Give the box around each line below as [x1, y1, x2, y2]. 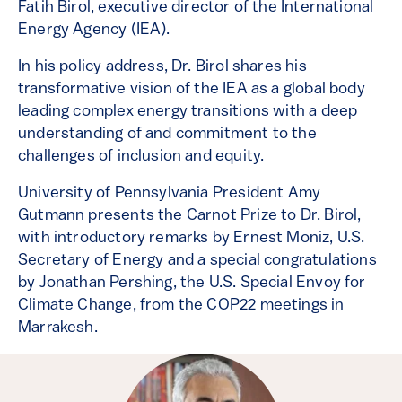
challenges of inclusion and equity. [18, 148, 265, 165]
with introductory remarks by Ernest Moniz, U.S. [18, 230, 365, 247]
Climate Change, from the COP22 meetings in [18, 297, 345, 314]
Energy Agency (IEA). [18, 22, 170, 39]
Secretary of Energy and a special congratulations [18, 252, 377, 269]
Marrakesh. [18, 319, 98, 336]
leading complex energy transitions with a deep [18, 103, 358, 120]
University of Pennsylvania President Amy [18, 185, 321, 202]
